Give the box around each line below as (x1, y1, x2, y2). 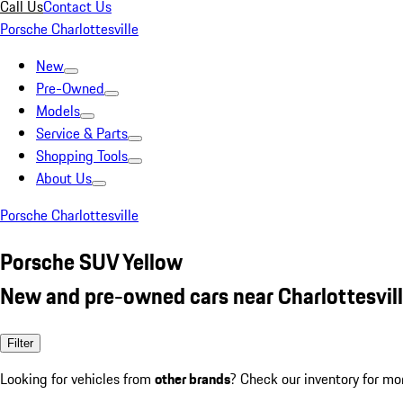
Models (36, 100, 80, 121)
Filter (7, 336, 33, 350)
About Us (36, 167, 92, 189)
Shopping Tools (36, 145, 128, 166)
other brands (155, 367, 230, 390)
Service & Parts (36, 122, 128, 144)
